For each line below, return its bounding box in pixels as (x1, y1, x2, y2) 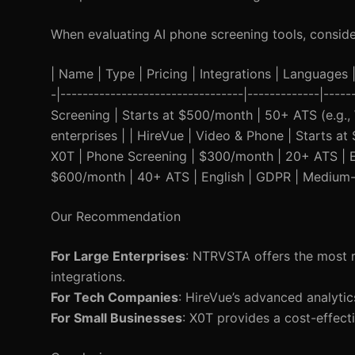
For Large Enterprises (51, 248, 185, 264)
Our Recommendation (51, 208, 181, 224)
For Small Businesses (51, 310, 182, 326)
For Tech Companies (51, 289, 178, 305)
